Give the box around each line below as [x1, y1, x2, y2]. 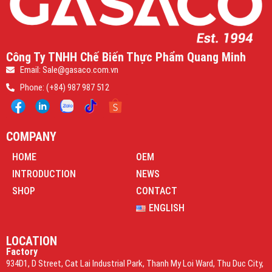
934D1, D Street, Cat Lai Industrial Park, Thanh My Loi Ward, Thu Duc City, [6, 258, 263, 270]
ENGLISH [148, 202, 185, 214]
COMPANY [6, 129, 56, 144]
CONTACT [136, 185, 177, 197]
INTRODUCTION [12, 168, 76, 180]
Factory [6, 246, 38, 258]
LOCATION [6, 234, 57, 249]
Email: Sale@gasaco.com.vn [19, 64, 118, 76]
